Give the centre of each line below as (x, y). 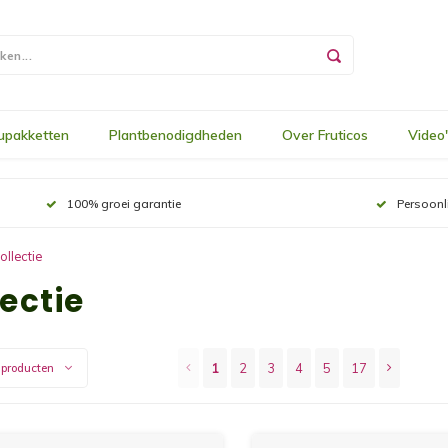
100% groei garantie (123, 203)
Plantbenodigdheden (175, 134)
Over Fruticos (325, 134)
